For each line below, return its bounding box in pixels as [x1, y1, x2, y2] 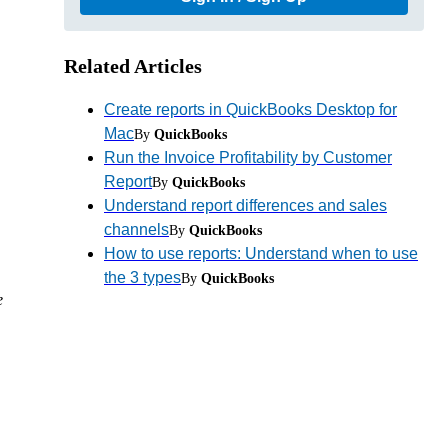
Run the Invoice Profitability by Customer [104, 148, 392, 166]
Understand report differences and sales [104, 196, 387, 214]
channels [104, 220, 169, 238]
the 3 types [104, 268, 181, 286]
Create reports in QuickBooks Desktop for [104, 100, 397, 118]
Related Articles [64, 54, 202, 77]
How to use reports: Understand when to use [104, 244, 418, 262]
